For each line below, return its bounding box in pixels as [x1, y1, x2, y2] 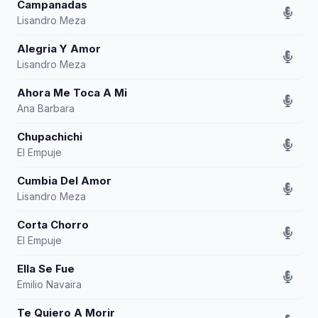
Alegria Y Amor [17, 42, 101, 55]
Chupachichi [17, 130, 82, 143]
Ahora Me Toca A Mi [17, 86, 127, 99]
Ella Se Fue [17, 262, 75, 275]
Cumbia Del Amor [17, 174, 111, 187]
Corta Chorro [17, 218, 89, 231]
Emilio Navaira [17, 278, 82, 290]
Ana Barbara [17, 102, 75, 114]
